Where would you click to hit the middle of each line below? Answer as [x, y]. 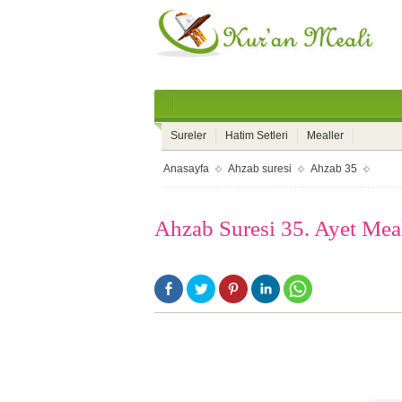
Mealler [325, 135]
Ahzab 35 [334, 169]
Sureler [188, 135]
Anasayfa [186, 169]
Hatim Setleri [257, 135]
